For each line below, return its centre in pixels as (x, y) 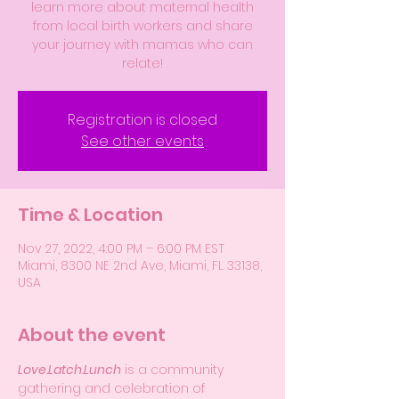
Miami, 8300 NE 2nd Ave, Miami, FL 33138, (140, 265)
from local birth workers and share (142, 25)
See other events (142, 141)
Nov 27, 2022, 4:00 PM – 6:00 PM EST (121, 248)
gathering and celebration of (113, 388)
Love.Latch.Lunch (69, 369)
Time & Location (90, 214)
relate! (142, 63)
